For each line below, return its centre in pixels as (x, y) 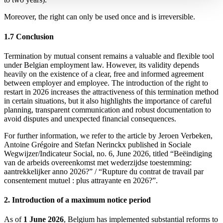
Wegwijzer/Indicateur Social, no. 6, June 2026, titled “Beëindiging (108, 153)
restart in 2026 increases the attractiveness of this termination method (111, 92)
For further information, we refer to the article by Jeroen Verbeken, (108, 135)
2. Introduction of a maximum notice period (77, 200)
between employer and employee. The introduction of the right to (106, 83)
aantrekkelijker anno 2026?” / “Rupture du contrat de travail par (104, 171)
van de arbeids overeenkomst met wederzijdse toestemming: (98, 162)
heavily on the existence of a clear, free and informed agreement (104, 74)
